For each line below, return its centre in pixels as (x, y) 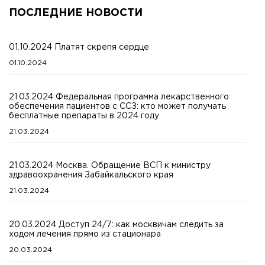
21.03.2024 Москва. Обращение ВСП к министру (110, 165)
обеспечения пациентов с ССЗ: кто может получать (117, 106)
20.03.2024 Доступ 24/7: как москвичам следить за (116, 224)
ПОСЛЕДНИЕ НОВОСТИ (76, 13)
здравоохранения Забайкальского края (91, 175)
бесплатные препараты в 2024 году (84, 116)
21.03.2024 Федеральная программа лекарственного (119, 97)
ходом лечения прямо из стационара (85, 234)
